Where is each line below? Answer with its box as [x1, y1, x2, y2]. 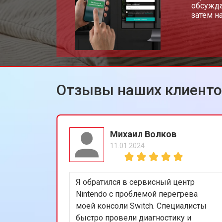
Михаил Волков [110, 128, 176, 139]
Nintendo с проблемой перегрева [76, 189, 198, 199]
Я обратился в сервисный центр [76, 177, 195, 187]
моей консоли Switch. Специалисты [76, 201, 207, 211]
